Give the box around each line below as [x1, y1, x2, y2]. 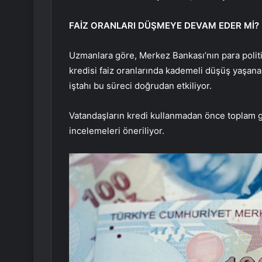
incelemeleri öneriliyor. [69, 125, 164, 137]
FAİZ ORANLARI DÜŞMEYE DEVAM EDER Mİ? [69, 20, 259, 32]
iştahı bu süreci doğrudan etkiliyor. [69, 80, 212, 92]
